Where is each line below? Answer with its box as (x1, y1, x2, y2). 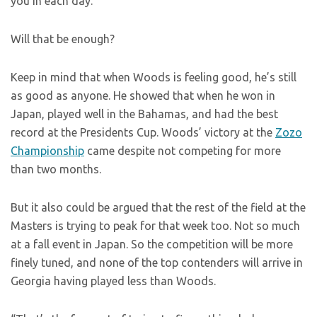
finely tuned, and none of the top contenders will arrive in (11, 256, 303, 270)
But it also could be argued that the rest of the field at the (11, 201, 306, 214)
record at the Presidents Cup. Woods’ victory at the (11, 126, 275, 139)
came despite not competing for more (84, 144, 281, 158)
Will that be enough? (11, 33, 115, 46)
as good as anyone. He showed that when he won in (11, 89, 275, 103)
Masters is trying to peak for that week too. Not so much (11, 219, 300, 233)
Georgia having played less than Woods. (11, 275, 216, 288)
